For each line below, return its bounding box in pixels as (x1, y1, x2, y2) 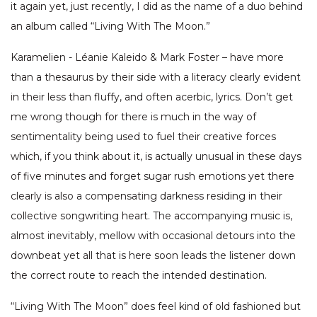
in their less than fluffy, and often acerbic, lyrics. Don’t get (11, 91, 293, 104)
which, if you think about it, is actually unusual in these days (11, 150, 301, 163)
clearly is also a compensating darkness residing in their (11, 190, 282, 203)
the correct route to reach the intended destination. (11, 269, 267, 282)
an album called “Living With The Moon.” (11, 20, 210, 33)
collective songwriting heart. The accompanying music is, (11, 209, 292, 223)
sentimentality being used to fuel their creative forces (11, 130, 276, 144)
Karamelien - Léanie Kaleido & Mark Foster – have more (11, 51, 284, 64)
